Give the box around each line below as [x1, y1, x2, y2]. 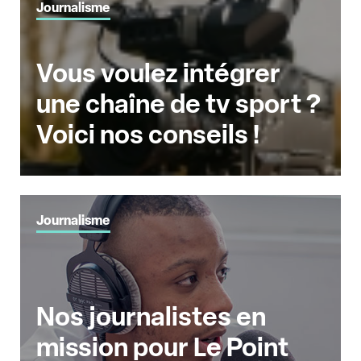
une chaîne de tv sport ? [36, 89, 321, 120]
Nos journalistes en [36, 301, 266, 333]
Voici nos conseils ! [36, 119, 259, 151]
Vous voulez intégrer [36, 58, 280, 89]
